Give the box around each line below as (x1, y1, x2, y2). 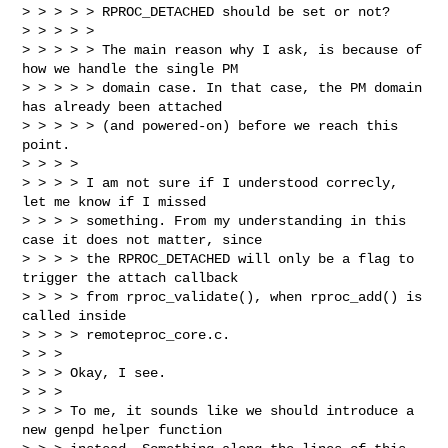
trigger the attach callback (22, 269, 239, 286)
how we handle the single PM (22, 60, 239, 77)
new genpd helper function (22, 421, 223, 438)
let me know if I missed (22, 193, 207, 210)
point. (22, 136, 71, 153)
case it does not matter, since (22, 231, 263, 248)
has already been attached (22, 98, 223, 115)
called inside (22, 307, 127, 324)
